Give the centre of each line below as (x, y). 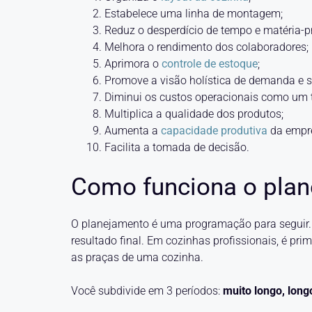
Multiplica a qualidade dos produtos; (194, 114)
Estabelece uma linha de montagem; (194, 14)
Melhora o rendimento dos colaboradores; (206, 47)
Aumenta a (131, 131)
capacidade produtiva (213, 131)
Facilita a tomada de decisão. (177, 147)
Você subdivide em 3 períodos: (146, 291)
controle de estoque (210, 64)
